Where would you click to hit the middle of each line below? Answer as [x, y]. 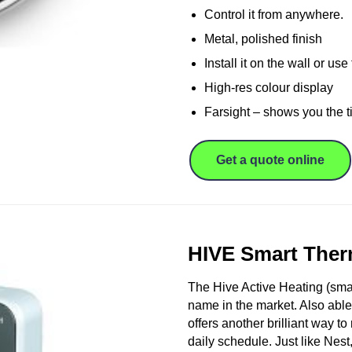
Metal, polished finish [263, 38]
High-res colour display [268, 87]
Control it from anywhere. [273, 14]
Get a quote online [270, 159]
